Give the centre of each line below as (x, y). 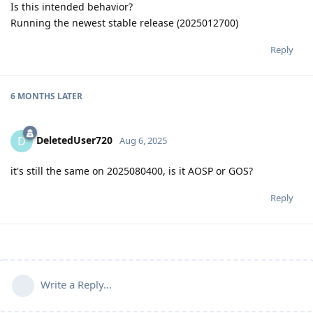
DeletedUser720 (74, 140)
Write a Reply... (76, 284)
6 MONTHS (33, 96)
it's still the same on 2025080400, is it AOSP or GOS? (132, 170)
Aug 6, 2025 (143, 140)
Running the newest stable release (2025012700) (124, 22)
